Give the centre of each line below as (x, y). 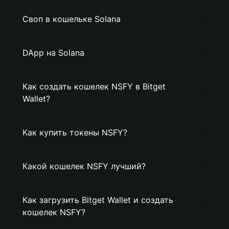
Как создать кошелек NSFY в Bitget (94, 86)
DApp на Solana (53, 53)
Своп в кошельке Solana (72, 19)
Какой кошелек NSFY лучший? (84, 166)
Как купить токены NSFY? (75, 132)
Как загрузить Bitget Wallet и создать (98, 200)
